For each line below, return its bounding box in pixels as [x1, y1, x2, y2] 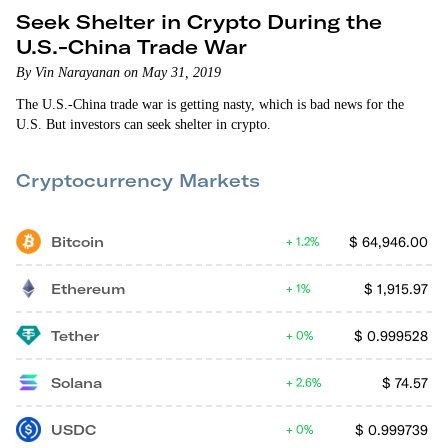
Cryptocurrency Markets [16, 169, 260, 192]
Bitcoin [51, 232, 104, 251]
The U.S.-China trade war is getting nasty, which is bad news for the [16, 97, 404, 112]
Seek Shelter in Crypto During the [16, 9, 382, 34]
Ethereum [51, 279, 125, 298]
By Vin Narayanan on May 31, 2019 [16, 65, 221, 80]
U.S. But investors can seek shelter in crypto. [16, 117, 271, 132]
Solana [51, 373, 102, 392]
